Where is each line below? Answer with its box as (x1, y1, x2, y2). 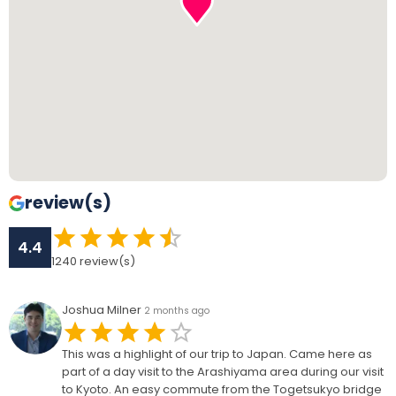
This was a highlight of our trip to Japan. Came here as (62, 346, 372, 362)
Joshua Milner (62, 301, 141, 318)
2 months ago (144, 304, 209, 317)
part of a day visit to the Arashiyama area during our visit (62, 363, 384, 380)
